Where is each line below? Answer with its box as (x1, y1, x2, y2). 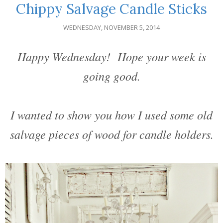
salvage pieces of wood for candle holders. (9, 126, 214, 142)
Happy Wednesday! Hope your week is (17, 48, 206, 65)
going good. (83, 68, 140, 84)
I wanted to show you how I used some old (10, 107, 213, 123)
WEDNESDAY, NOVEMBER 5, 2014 (63, 23, 160, 32)
